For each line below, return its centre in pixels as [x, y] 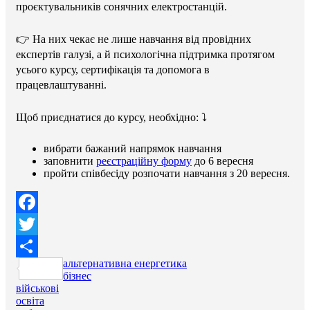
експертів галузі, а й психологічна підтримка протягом [145, 54]
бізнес [77, 275]
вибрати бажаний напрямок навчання [133, 148]
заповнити [70, 161]
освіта [30, 300]
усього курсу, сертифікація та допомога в [113, 69]
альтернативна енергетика [125, 263]
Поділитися [90, 268]
